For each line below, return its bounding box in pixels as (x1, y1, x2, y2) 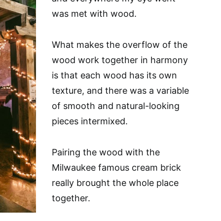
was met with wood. (52, 8, 137, 19)
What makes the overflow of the (52, 39, 187, 50)
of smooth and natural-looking (52, 101, 180, 111)
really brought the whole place (52, 178, 179, 188)
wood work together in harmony (52, 55, 188, 65)
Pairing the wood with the (52, 147, 160, 157)
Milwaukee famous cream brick (52, 162, 181, 173)
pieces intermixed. (52, 116, 128, 126)
